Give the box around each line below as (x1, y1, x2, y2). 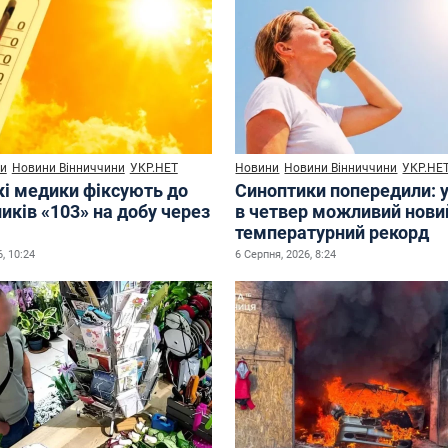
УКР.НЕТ (129, 160, 178, 175)
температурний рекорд (235, 221, 430, 243)
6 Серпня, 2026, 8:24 (235, 247, 337, 261)
